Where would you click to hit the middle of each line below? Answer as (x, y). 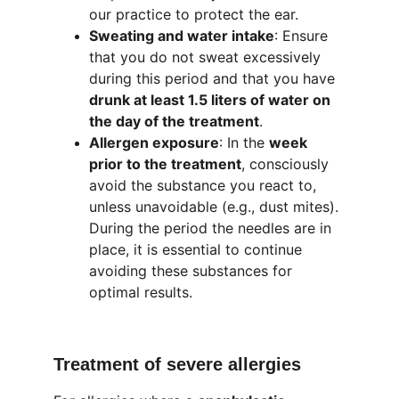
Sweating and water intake (182, 36)
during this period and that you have (214, 78)
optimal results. (141, 292)
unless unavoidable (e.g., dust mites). (216, 207)
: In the (244, 142)
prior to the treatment (165, 164)
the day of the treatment (174, 121)
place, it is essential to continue (198, 249)
